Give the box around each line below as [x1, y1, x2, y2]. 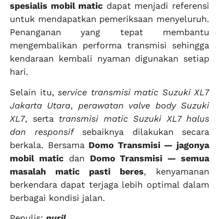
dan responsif [10, 126, 74, 137]
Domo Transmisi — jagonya [88, 139, 210, 150]
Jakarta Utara [10, 100, 71, 110]
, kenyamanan [144, 166, 209, 176]
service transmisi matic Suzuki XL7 [58, 87, 209, 97]
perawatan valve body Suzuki [78, 100, 210, 110]
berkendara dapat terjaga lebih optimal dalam [10, 179, 209, 190]
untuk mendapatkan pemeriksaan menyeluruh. [10, 14, 209, 24]
